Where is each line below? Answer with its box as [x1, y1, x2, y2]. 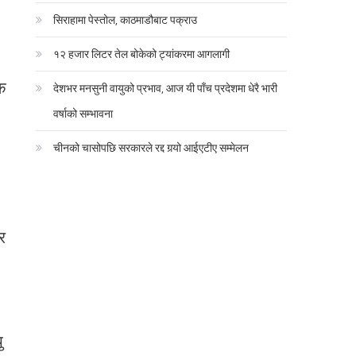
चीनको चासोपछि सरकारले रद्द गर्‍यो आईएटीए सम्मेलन [53, 138, 250, 156]
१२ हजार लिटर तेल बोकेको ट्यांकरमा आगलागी [53, 44, 230, 62]
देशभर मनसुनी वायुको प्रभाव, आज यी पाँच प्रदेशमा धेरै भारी [53, 79, 278, 96]
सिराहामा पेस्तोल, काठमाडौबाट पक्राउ [53, 10, 198, 28]
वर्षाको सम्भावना [53, 104, 114, 122]
